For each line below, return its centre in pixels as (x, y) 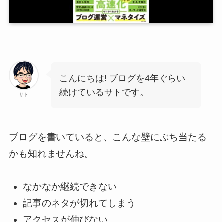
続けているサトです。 (104, 92)
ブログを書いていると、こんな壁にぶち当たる (108, 137)
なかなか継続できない (70, 187)
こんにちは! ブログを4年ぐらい (122, 79)
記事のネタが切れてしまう (80, 203)
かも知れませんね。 (51, 153)
